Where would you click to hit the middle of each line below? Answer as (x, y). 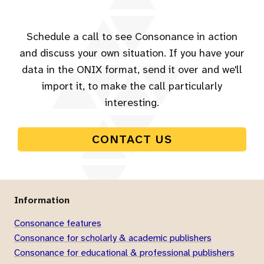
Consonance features (58, 223)
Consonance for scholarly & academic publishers (113, 237)
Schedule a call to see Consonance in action (132, 37)
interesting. (132, 103)
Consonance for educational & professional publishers (124, 252)
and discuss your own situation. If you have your (132, 53)
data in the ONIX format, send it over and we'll (132, 70)
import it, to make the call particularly (132, 86)
